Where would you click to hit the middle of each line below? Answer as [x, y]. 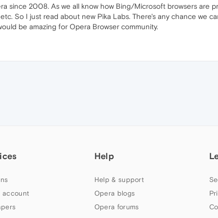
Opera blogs [115, 193]
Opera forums [117, 207]
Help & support [119, 180]
